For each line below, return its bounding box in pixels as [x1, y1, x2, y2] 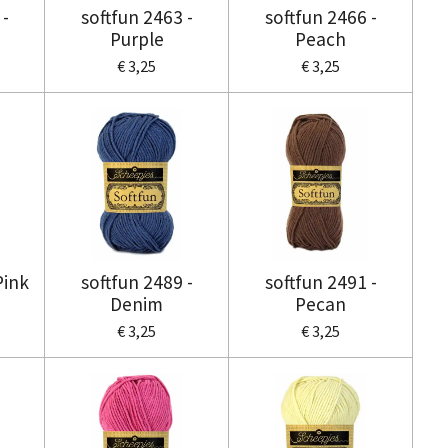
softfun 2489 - [80, 269, 193, 294]
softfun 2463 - [80, 4, 193, 29]
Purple [109, 26, 164, 51]
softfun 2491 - [264, 269, 377, 294]
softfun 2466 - [264, 4, 377, 29]
